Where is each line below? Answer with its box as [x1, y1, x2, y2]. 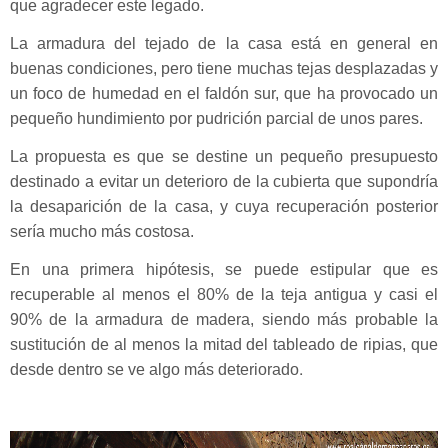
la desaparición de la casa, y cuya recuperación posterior [10, 197, 438, 215]
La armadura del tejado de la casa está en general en [10, 34, 438, 52]
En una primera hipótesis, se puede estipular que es [10, 260, 438, 278]
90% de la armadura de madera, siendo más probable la [10, 310, 438, 328]
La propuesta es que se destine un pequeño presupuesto [10, 147, 438, 165]
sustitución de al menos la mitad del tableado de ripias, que [10, 335, 438, 353]
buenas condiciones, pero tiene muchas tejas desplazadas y [10, 59, 438, 77]
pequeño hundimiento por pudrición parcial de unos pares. [10, 109, 423, 127]
